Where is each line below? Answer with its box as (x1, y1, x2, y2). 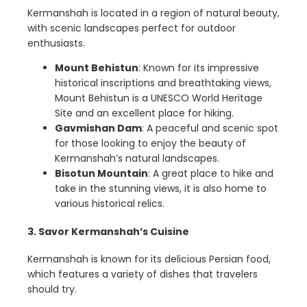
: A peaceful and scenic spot (142, 121, 278, 136)
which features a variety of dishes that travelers (27, 267, 258, 282)
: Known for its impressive (138, 61, 259, 75)
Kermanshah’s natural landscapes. (55, 151, 219, 166)
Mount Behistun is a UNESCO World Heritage (55, 91, 262, 106)
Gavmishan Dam (55, 121, 142, 136)
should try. (27, 282, 77, 297)
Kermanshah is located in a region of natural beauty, (27, 6, 280, 21)
